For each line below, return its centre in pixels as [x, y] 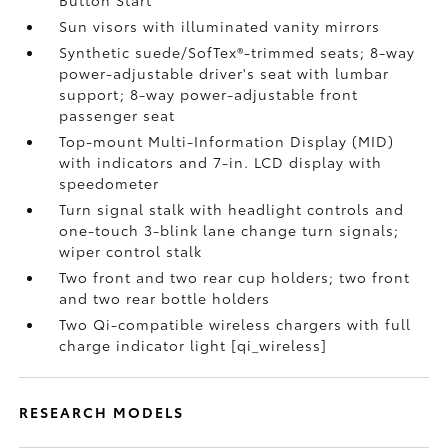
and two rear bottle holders [165, 298]
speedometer [109, 183]
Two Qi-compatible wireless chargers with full [235, 324]
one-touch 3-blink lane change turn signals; [229, 230]
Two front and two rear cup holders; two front [235, 277]
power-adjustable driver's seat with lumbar [224, 73]
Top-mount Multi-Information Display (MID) [227, 141]
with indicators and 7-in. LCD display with [221, 162]
